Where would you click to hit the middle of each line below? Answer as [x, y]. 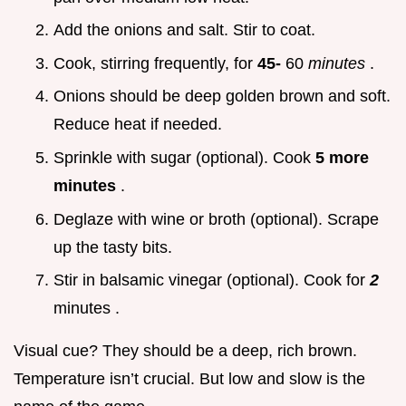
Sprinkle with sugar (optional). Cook [184, 157]
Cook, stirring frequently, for [155, 63]
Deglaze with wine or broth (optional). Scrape [216, 219]
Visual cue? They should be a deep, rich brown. [185, 351]
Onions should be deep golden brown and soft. [222, 97]
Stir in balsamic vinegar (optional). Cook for [212, 280]
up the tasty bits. [113, 247]
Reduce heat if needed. [138, 125]
